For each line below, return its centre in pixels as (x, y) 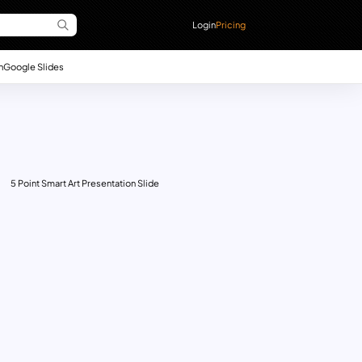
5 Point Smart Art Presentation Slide (84, 183)
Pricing (231, 24)
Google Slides (33, 66)
